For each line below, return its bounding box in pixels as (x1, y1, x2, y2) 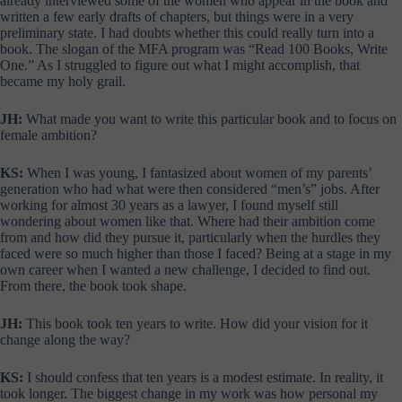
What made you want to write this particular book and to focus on (22, 110, 397, 127)
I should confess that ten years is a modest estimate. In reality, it (23, 369, 383, 385)
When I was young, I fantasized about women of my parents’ (23, 164, 371, 180)
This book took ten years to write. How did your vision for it (22, 315, 368, 331)
